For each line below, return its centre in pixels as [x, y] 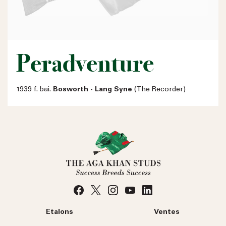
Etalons [59, 212]
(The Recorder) [159, 90]
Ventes [167, 212]
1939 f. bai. [35, 90]
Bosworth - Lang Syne [93, 90]
